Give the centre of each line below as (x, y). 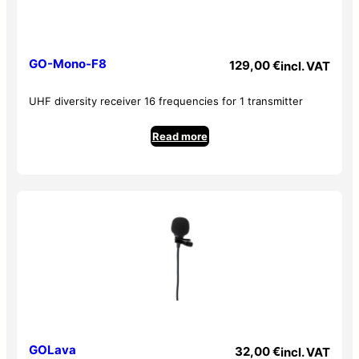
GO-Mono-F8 (68, 63)
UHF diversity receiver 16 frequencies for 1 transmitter (166, 101)
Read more (179, 136)
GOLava (53, 349)
